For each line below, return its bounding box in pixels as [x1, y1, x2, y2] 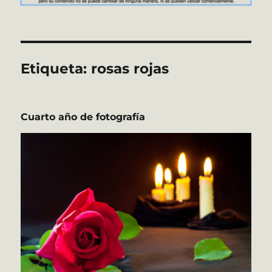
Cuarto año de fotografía [21, 110, 146, 123]
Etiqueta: [21, 59, 92, 77]
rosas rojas [91, 59, 169, 77]
